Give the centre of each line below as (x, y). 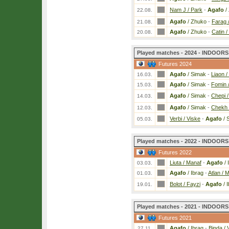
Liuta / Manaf (186, 163)
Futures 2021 (175, 218)
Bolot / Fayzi (185, 184)
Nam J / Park (186, 10)
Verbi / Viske (185, 119)
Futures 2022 (175, 152)
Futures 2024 (175, 64)
